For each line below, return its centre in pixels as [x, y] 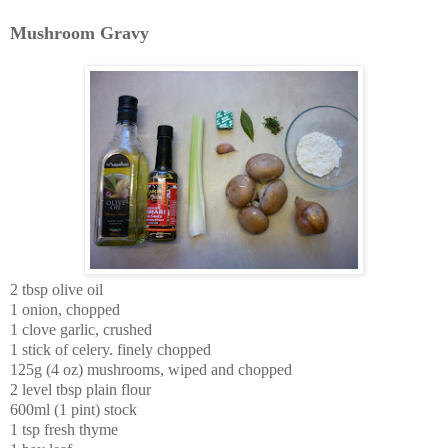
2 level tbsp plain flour [80, 389]
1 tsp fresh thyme [64, 429]
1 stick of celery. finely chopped [110, 349]
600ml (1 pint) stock [73, 409]
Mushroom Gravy [79, 32]
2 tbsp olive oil [56, 289]
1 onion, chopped [65, 309]
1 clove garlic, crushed [81, 329]
